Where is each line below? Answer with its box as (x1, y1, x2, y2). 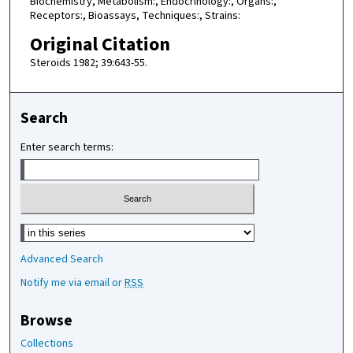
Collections (20, 335, 74, 351)
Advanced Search (20, 251, 104, 267)
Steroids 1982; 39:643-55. (29, 54, 147, 71)
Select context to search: (20, 220, 140, 236)
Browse (20, 309, 73, 332)
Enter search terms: (20, 139, 114, 156)
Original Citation (29, 30, 170, 58)
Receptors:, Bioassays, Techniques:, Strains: (29, 7, 240, 24)
